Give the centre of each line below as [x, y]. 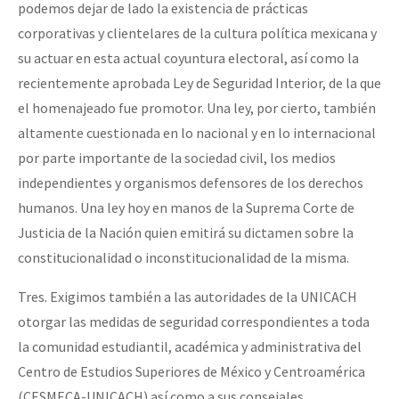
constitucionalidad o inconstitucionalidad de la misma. [183, 257]
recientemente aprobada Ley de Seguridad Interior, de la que [199, 82]
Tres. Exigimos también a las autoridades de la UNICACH [187, 296]
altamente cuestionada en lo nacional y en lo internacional [197, 132]
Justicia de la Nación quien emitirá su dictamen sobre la [186, 232]
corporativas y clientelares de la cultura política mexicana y [197, 33]
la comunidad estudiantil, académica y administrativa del [190, 346]
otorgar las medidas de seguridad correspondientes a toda [194, 321]
